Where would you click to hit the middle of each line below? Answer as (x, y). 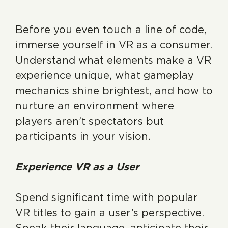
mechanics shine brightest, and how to (114, 91)
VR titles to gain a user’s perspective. (110, 213)
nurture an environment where (95, 106)
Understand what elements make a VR (113, 60)
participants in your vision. (83, 136)
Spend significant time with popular (107, 197)
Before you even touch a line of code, (111, 30)
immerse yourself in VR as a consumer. (114, 45)
